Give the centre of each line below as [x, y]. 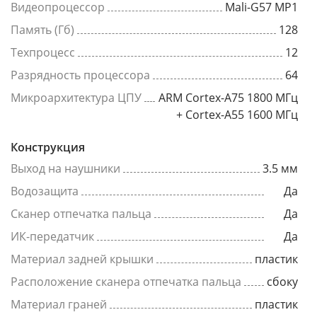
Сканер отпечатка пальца [81, 214]
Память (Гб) [42, 30]
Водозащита [45, 191]
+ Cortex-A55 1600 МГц [237, 115]
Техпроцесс [43, 52]
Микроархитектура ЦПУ [76, 98]
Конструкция [48, 147]
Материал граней [59, 304]
